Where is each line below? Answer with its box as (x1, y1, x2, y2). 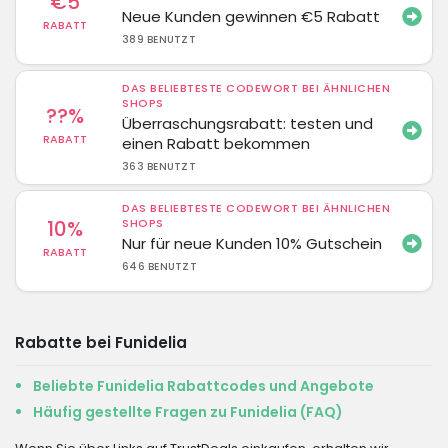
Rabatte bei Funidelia (15, 332, 187, 353)
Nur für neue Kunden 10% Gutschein (122, 233, 383, 254)
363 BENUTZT (122, 159, 196, 174)
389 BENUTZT (122, 32, 196, 47)
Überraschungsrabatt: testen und (122, 113, 374, 134)
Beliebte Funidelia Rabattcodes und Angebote (33, 376, 374, 396)
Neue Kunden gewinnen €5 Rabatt (122, 6, 381, 27)
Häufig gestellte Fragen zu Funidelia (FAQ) (33, 402, 343, 422)
